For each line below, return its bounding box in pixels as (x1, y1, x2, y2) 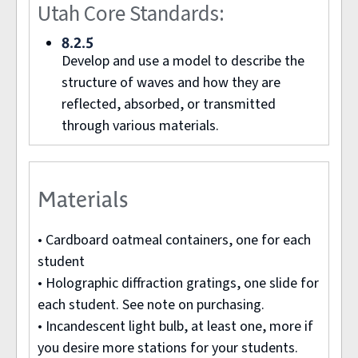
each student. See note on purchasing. (38, 294, 265, 315)
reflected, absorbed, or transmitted (62, 93, 276, 114)
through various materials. (62, 115, 219, 136)
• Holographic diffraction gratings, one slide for (38, 272, 319, 293)
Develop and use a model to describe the (62, 50, 304, 71)
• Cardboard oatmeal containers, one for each (38, 229, 311, 250)
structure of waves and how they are (62, 72, 280, 93)
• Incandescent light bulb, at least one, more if (38, 316, 313, 336)
